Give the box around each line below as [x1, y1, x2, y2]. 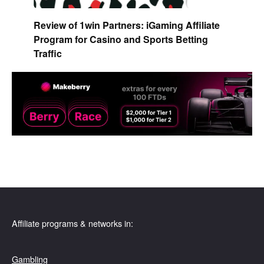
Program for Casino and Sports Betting [33, 32, 208, 46]
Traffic [33, 46, 62, 60]
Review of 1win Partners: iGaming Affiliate [33, 18, 220, 32]
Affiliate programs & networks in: [12, 216, 133, 229]
